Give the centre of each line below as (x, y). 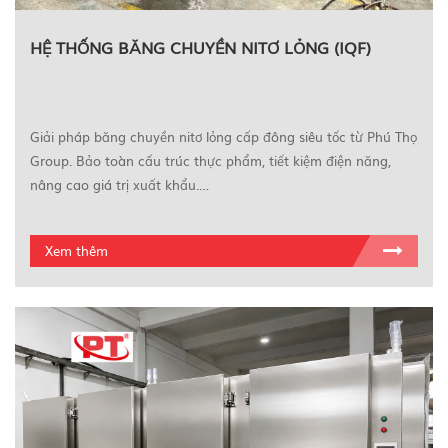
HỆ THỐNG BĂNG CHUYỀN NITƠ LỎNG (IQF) (200, 46)
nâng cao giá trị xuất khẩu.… (119, 184)
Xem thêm (76, 250)
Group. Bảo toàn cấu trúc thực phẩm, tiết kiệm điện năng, (210, 160)
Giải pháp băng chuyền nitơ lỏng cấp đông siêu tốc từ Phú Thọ (223, 136)
